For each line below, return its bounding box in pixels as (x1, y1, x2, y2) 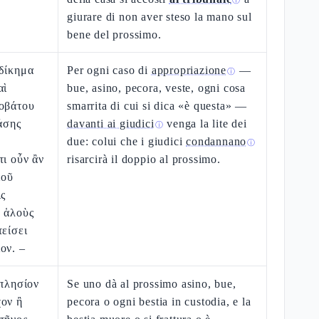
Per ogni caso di (67, 64, 152, 76)
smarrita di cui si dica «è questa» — (67, 100, 248, 112)
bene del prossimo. (67, 28, 162, 41)
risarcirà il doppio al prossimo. (67, 153, 221, 165)
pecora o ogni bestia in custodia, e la (67, 296, 251, 308)
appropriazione (151, 64, 227, 76)
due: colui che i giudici (67, 135, 187, 147)
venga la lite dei (163, 117, 247, 130)
